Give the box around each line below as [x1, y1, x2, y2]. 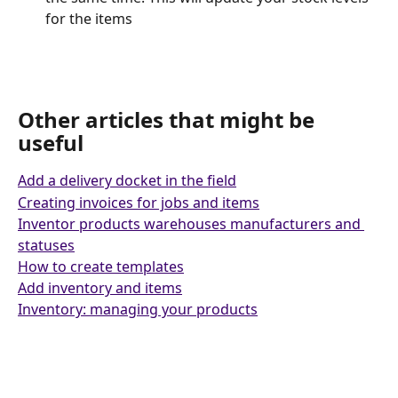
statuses [18, 235, 75, 255]
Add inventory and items [18, 277, 182, 298]
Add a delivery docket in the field [18, 171, 236, 191]
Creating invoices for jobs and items [18, 192, 259, 212]
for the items [45, 9, 132, 29]
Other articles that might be [18, 105, 320, 135]
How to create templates [18, 256, 184, 276]
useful [18, 128, 89, 158]
